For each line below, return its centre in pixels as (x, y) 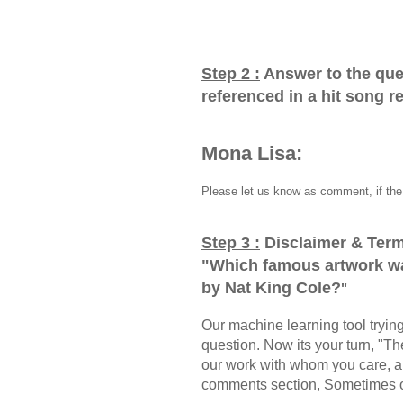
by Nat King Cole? (271, 287)
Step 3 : (231, 242)
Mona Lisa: (252, 153)
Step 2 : (231, 73)
